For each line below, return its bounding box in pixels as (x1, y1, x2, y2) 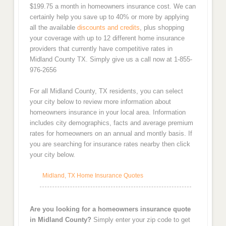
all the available (29, 23, 77, 31)
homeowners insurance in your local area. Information (29, 108, 186, 117)
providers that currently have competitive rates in (29, 44, 173, 52)
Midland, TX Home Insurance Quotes (42, 172, 143, 179)
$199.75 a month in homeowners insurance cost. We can (29, 2, 196, 10)
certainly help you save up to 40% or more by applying (29, 13, 189, 21)
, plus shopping (139, 23, 184, 31)
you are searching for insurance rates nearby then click (29, 140, 190, 148)
